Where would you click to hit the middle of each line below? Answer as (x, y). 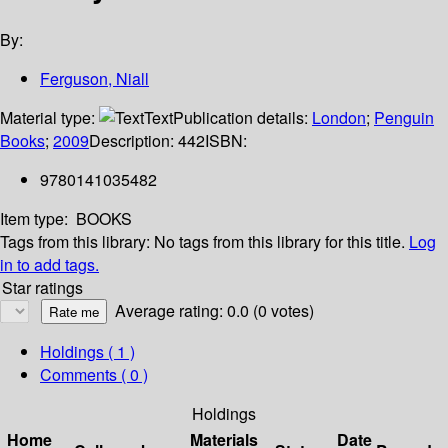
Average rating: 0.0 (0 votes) (214, 311)
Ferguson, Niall (94, 79)
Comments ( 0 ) (94, 375)
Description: (133, 141)
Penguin (404, 118)
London (339, 118)
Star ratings (42, 288)
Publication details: (242, 118)
